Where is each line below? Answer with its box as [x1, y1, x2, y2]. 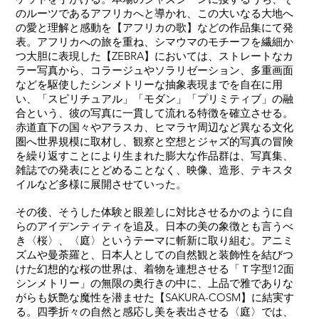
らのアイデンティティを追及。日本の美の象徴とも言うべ [16, 219, 294, 233]
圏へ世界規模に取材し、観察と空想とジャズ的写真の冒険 [16, 135, 294, 148]
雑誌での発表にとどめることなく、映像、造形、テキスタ [16, 163, 294, 177]
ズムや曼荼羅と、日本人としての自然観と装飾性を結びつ [16, 248, 294, 261]
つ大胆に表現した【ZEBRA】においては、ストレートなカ [16, 49, 294, 63]
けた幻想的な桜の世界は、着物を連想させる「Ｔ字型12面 [16, 262, 295, 276]
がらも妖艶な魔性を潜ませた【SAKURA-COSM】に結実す [16, 291, 295, 304]
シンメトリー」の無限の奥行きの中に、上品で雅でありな [16, 276, 294, 290]
